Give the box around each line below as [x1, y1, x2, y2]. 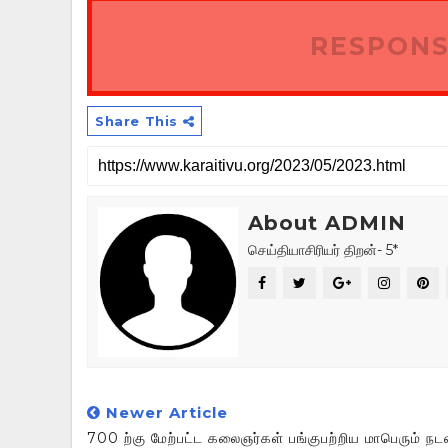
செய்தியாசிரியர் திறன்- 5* [248, 241, 398, 259]
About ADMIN [248, 211, 406, 235]
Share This [95, 113, 183, 129]
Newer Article [101, 403, 228, 422]
